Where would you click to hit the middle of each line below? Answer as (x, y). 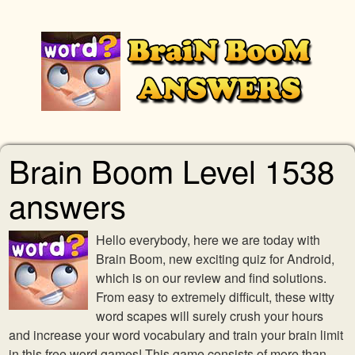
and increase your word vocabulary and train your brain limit (176, 335)
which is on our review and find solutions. (211, 278)
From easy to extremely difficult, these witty (215, 297)
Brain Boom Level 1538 (172, 170)
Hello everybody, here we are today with (208, 240)
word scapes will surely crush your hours (210, 316)
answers (67, 205)
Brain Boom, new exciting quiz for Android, (215, 259)
